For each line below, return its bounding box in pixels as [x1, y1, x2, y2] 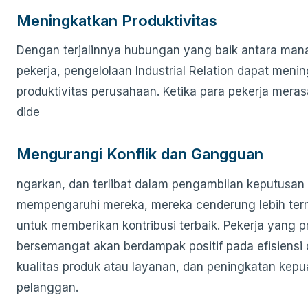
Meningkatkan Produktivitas [16, 11, 217, 30]
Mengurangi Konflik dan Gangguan [16, 145, 263, 164]
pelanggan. [16, 280, 78, 294]
